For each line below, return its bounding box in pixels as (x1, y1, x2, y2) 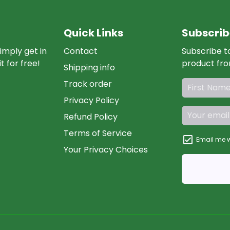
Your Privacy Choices (64, 144, 148, 156)
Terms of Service (64, 127, 132, 139)
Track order (64, 78, 112, 90)
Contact (64, 45, 98, 57)
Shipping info (64, 62, 115, 73)
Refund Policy (64, 111, 118, 123)
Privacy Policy (64, 94, 119, 106)
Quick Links (64, 26, 123, 40)
